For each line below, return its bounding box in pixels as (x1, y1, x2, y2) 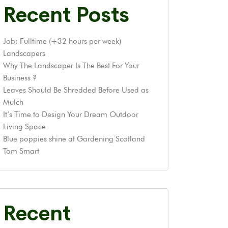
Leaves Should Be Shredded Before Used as (3, 85, 149, 95)
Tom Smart (3, 146, 39, 156)
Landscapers (3, 48, 45, 58)
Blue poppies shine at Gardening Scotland (3, 134, 145, 144)
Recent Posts (3, 2, 129, 28)
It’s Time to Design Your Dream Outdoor (3, 109, 138, 119)
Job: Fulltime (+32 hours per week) (3, 36, 121, 46)
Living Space (3, 122, 46, 131)
